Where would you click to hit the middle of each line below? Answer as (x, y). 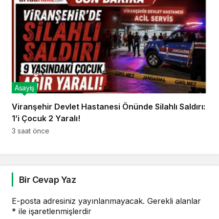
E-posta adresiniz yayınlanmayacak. (78, 201)
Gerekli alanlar (174, 201)
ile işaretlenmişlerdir (54, 211)
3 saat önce (31, 131)
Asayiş (24, 88)
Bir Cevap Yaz (47, 179)
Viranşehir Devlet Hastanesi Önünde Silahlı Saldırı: (109, 106)
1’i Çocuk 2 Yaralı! (46, 118)
